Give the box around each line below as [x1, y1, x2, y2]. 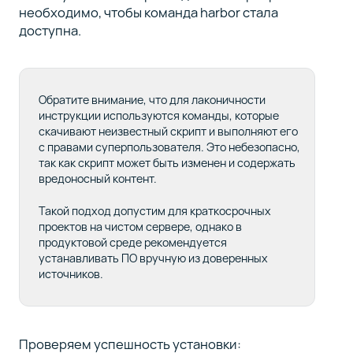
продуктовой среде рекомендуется [38, 235, 227, 251]
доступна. [18, 20, 81, 39]
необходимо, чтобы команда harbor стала [18, 2, 278, 21]
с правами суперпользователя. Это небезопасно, [38, 139, 300, 154]
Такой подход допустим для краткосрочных [38, 203, 271, 219]
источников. [38, 266, 103, 282]
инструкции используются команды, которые [38, 107, 279, 123]
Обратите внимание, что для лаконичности [38, 91, 266, 107]
